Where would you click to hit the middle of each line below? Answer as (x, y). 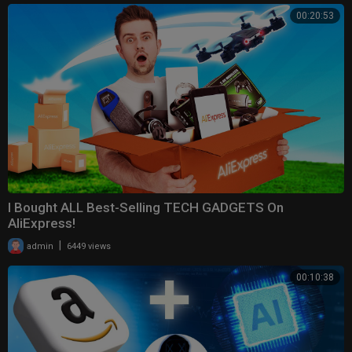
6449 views (89, 246)
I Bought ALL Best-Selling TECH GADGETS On (146, 207)
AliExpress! (42, 223)
